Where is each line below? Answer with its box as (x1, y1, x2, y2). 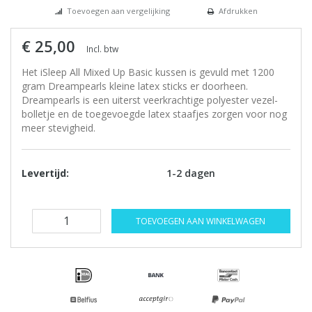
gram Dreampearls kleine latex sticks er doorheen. (22, 79, 248, 93)
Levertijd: (22, 166, 69, 180)
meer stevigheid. (22, 121, 95, 135)
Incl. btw (86, 43, 118, 55)
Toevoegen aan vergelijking (66, 6, 170, 17)
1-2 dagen (166, 166, 215, 180)
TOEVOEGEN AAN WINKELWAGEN (136, 215, 266, 228)
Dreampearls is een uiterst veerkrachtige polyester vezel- (22, 93, 278, 107)
